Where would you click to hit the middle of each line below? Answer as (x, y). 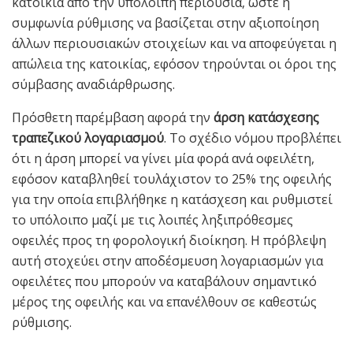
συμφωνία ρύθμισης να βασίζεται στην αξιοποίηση (165, 23)
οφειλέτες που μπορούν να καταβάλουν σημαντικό (164, 282)
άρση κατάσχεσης (266, 118)
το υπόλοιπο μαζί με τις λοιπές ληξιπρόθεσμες (152, 220)
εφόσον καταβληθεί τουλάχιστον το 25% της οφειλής (172, 179)
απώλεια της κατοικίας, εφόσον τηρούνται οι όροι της (174, 64)
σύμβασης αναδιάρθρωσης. (93, 85)
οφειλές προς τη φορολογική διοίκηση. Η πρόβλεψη (169, 241)
